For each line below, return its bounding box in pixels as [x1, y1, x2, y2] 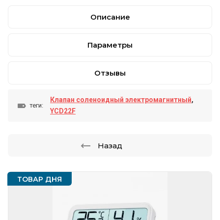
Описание [90, 12, 130, 22]
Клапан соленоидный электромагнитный [50, 96, 192, 104]
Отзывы [94, 68, 126, 78]
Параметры [87, 40, 133, 50]
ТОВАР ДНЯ [17, 175, 62, 184]
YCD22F [50, 107, 76, 115]
